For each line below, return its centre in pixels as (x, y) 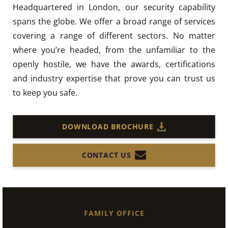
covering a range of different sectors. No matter (114, 35)
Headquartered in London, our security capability (114, 7)
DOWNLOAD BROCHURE (108, 127)
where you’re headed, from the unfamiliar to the (114, 50)
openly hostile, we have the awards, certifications (114, 64)
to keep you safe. (45, 92)
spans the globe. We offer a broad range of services (114, 21)
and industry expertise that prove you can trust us (114, 78)
